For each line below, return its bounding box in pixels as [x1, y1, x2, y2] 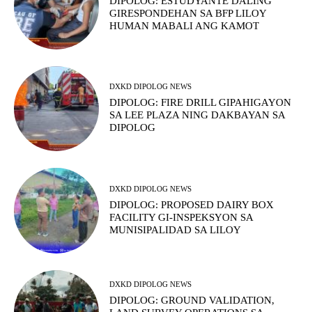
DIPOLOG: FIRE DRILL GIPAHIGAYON [109, 97, 292, 109]
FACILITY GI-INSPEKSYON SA [109, 211, 254, 223]
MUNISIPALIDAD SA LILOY [109, 224, 242, 235]
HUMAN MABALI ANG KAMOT [109, 20, 260, 32]
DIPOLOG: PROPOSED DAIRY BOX [109, 198, 274, 210]
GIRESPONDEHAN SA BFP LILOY [109, 8, 267, 19]
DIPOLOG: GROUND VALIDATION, [109, 295, 275, 306]
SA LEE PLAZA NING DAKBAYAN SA [109, 109, 286, 121]
